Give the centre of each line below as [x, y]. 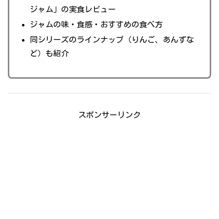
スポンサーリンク [109, 115]
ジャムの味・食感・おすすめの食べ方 [96, 24]
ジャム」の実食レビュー [73, 9]
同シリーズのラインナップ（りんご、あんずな [112, 39]
